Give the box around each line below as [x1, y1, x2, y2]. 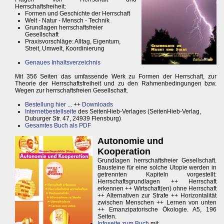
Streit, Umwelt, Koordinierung [25, 45, 104, 52]
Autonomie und [97, 136, 163, 146]
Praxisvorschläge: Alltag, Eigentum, [25, 38, 120, 45]
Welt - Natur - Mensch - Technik [25, 17, 109, 24]
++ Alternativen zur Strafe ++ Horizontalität [97, 192, 217, 199]
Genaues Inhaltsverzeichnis [25, 59, 100, 66]
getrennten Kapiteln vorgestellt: [97, 171, 217, 178]
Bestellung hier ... [25, 101, 72, 108]
